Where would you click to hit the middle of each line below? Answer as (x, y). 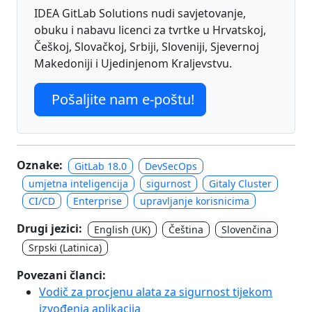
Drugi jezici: (49, 229)
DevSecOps (171, 166)
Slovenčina (247, 230)
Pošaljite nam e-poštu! (123, 99)
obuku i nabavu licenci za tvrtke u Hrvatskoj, (150, 30)
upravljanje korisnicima (195, 201)
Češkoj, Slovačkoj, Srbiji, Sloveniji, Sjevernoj (147, 46)
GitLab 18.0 (101, 166)
